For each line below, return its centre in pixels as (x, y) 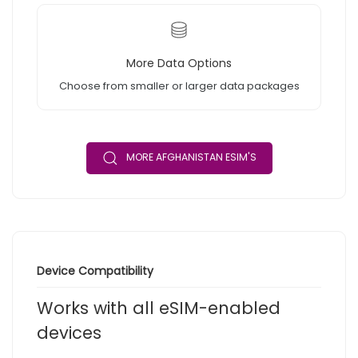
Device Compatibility (95, 271)
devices (69, 333)
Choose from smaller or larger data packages (179, 86)
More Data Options (179, 64)
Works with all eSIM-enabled (159, 308)
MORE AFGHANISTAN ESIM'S (191, 157)
